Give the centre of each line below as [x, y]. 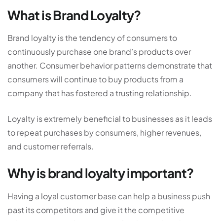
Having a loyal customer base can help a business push [109, 196]
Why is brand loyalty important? [101, 173]
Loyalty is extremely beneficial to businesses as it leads [110, 119]
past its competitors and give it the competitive [96, 210]
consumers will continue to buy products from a [95, 79]
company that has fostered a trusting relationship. [100, 93]
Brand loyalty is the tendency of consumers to [92, 38]
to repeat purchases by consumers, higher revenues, [104, 133]
